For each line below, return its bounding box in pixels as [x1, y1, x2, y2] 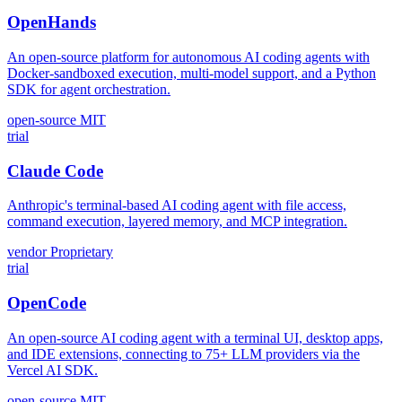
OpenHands [7, 13, 96, 32]
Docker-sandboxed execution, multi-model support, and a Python [7, 65, 376, 81]
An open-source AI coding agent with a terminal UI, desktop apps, [7, 329, 383, 345]
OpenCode [7, 293, 86, 312]
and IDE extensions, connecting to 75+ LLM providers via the [7, 345, 360, 362]
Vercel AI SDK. [7, 362, 98, 378]
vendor [7, 244, 47, 260]
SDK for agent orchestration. [7, 81, 170, 97]
